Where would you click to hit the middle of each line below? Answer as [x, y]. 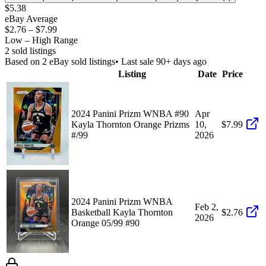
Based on [23, 61]
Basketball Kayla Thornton [122, 212]
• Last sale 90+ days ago [161, 61]
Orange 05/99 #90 [105, 223]
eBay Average [31, 18]
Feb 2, [207, 207]
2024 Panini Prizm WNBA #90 [130, 113]
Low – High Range [41, 40]
